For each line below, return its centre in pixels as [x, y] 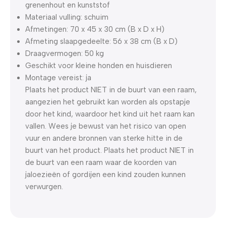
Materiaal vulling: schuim [67, 17]
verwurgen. [44, 186]
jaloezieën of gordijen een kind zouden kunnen [105, 174]
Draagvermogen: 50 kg [65, 53]
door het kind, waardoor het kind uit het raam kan [110, 114]
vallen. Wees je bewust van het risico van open [106, 126]
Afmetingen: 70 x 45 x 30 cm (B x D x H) [95, 29]
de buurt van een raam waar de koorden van [101, 162]
